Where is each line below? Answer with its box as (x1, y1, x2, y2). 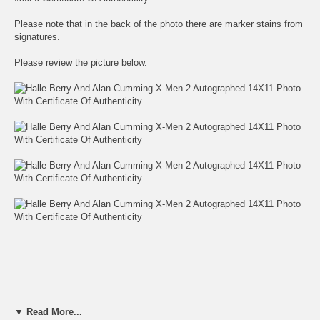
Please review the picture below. (14, 56, 147, 68)
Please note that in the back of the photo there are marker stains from (14, 18, 303, 29)
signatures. (14, 31, 60, 42)
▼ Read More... (14, 306, 82, 317)
